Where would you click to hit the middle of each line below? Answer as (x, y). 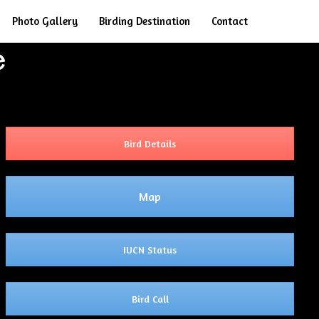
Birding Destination (145, 21)
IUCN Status (150, 250)
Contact (230, 21)
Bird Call (150, 299)
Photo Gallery (45, 21)
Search (288, 20)
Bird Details (150, 143)
